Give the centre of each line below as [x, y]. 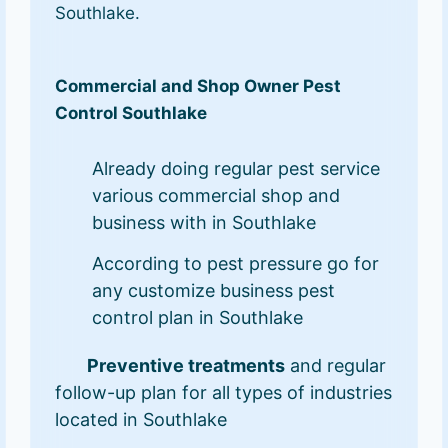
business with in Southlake [204, 223]
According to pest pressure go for [236, 264]
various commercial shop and [216, 196]
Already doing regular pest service [236, 169]
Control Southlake [131, 112]
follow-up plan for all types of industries [224, 393]
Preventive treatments [186, 366]
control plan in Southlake [198, 318]
